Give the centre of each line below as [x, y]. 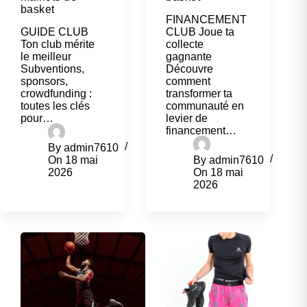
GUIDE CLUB [54, 32]
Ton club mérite [58, 44]
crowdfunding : [56, 93]
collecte [185, 44]
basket [38, 10]
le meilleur [46, 56]
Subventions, [52, 69]
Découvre [190, 69]
